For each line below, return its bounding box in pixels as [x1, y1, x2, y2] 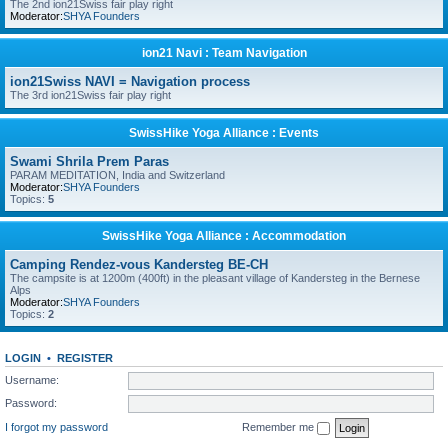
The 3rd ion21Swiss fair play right [10, 89, 171, 101]
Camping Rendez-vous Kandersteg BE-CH [10, 257, 268, 272]
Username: [5, 373, 59, 386]
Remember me [242, 420, 317, 433]
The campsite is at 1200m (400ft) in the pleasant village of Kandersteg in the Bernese [10, 272, 420, 284]
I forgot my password [5, 420, 108, 433]
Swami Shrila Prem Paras [10, 154, 169, 169]
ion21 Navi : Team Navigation [141, 46, 307, 60]
